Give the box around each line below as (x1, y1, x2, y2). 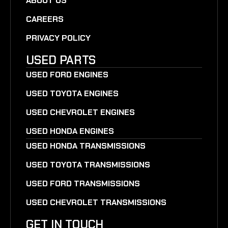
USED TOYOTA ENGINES (26, 88, 119, 99)
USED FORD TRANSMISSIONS (26, 178, 140, 189)
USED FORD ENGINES (26, 69, 108, 80)
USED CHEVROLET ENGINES (26, 106, 135, 118)
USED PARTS (26, 52, 96, 68)
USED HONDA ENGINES (26, 125, 114, 136)
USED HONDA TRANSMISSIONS (26, 140, 146, 151)
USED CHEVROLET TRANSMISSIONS (26, 196, 166, 208)
